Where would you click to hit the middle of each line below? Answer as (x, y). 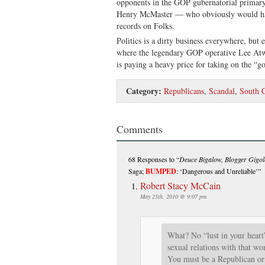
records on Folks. (146, 25)
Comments (140, 129)
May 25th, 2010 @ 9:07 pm (173, 196)
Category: (144, 91)
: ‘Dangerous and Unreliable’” (219, 171)
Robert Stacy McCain (180, 185)
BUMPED (161, 171)
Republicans (184, 91)
